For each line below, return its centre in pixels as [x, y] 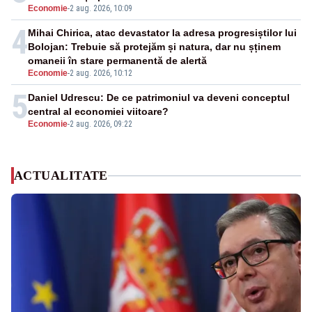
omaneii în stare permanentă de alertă [117, 61]
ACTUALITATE [61, 176]
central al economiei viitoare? [98, 112]
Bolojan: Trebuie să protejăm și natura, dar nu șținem [154, 47]
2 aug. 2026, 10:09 [101, 9]
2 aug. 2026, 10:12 [101, 73]
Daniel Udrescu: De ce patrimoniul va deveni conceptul [159, 98]
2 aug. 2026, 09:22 [101, 124]
